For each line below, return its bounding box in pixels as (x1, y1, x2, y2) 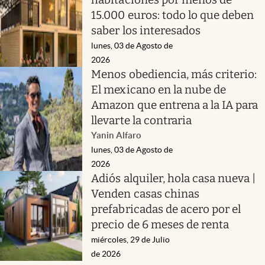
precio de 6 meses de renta (91, 217, 230, 231)
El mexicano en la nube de (91, 82, 227, 96)
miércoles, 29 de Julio (91, 234, 170, 244)
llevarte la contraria (91, 113, 192, 127)
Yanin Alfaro (91, 130, 142, 140)
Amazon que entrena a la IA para (91, 98, 258, 112)
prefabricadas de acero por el (91, 202, 241, 216)
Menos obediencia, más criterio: (91, 67, 257, 81)
